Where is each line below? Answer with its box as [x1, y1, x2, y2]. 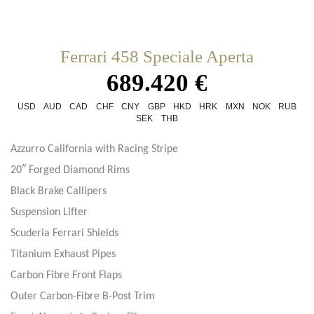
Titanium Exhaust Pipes [11, 248, 116, 260]
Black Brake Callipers [11, 185, 107, 197]
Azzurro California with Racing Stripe [11, 143, 178, 155]
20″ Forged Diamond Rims [11, 164, 130, 176]
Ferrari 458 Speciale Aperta [60, 46, 254, 66]
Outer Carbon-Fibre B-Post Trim [11, 290, 155, 302]
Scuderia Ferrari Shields [11, 227, 118, 239]
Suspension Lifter [11, 206, 88, 218]
